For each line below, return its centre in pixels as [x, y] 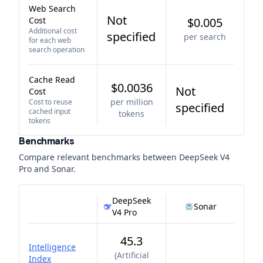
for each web [50, 40]
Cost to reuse [50, 102]
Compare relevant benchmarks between [99, 157]
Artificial [133, 255]
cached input [50, 111]
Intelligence [52, 247]
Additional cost [53, 31]
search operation [57, 50]
